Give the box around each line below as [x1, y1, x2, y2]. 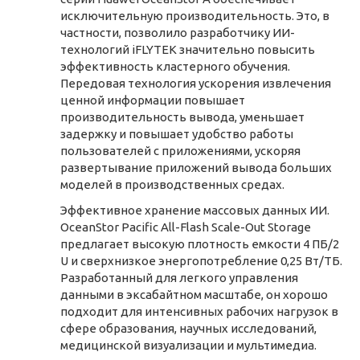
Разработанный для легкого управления [60, 270, 298, 284]
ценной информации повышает [60, 93, 245, 107]
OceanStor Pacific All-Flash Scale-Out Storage [60, 219, 311, 234]
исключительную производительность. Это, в [60, 9, 329, 22]
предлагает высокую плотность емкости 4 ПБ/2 [60, 236, 339, 251]
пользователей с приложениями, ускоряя [60, 144, 301, 157]
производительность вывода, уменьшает [60, 110, 305, 124]
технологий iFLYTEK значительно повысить [60, 43, 315, 56]
